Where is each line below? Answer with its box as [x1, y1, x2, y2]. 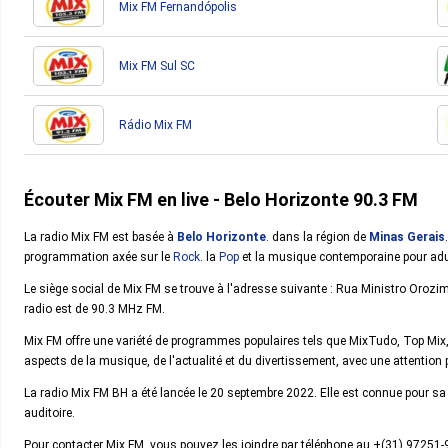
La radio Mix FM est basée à [24, 230, 177, 244]
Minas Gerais [369, 230, 445, 244]
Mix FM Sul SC [119, 59, 195, 73]
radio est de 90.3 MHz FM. [24, 302, 165, 316]
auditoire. [24, 406, 75, 420]
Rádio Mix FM [119, 118, 192, 132]
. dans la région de [266, 230, 369, 244]
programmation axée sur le [24, 250, 173, 264]
